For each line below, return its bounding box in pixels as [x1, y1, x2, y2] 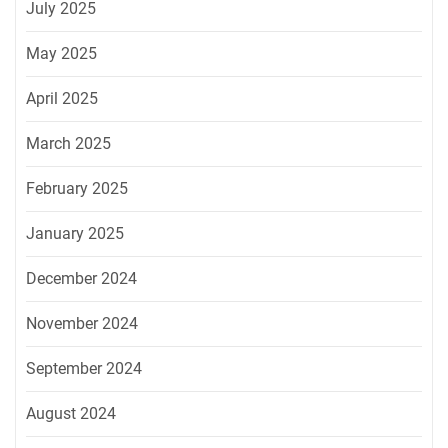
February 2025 [26, 179, 128, 199]
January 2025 [26, 224, 124, 244]
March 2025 [26, 134, 111, 154]
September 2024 [26, 359, 142, 379]
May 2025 [26, 44, 97, 64]
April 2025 [26, 89, 98, 109]
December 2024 [26, 269, 137, 289]
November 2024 [26, 314, 138, 334]
